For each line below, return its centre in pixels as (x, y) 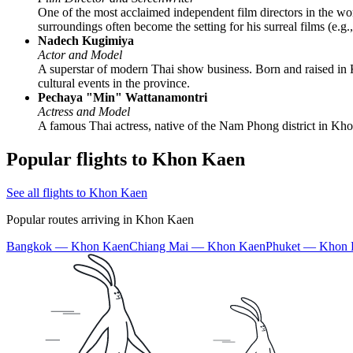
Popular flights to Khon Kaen (126, 160)
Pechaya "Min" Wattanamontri (123, 98)
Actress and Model (84, 112)
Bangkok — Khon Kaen (68, 247)
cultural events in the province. (114, 84)
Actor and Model (80, 55)
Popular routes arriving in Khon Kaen (100, 220)
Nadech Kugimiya (86, 41)
